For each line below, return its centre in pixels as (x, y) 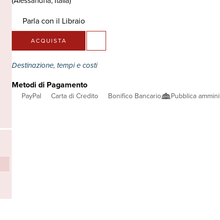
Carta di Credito (75, 96)
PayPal (31, 96)
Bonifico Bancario (135, 96)
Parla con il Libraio (54, 21)
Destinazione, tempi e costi (55, 65)
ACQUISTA (49, 41)
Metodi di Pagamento (50, 85)
